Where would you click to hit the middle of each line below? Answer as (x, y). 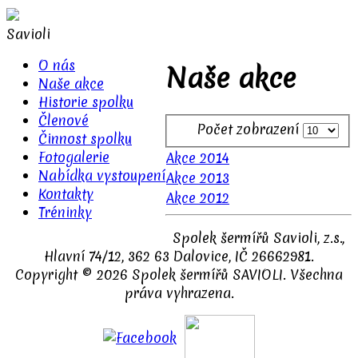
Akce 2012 (198, 198)
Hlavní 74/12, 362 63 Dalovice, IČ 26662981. (179, 257)
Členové (64, 120)
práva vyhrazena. (179, 293)
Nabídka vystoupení (102, 175)
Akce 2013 (198, 178)
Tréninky (65, 212)
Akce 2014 (198, 158)
